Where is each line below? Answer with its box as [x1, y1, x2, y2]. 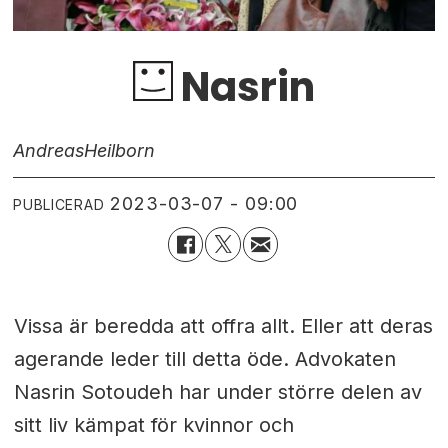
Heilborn [84, 140, 156, 161]
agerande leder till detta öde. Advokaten [13, 346, 396, 371]
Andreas [13, 140, 85, 161]
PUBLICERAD [13, 195, 105, 213]
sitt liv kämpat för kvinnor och [13, 412, 294, 437]
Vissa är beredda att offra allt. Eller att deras [13, 313, 433, 338]
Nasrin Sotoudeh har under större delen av [13, 379, 422, 404]
